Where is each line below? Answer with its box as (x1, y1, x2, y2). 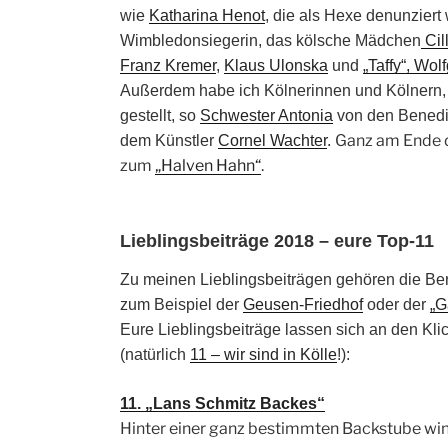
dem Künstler (120, 131, 218, 149)
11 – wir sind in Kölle (190, 346, 337, 364)
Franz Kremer (120, 56, 216, 74)
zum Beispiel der (120, 296, 243, 314)
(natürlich (120, 346, 190, 364)
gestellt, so (120, 106, 200, 124)
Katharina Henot (149, 6, 265, 24)
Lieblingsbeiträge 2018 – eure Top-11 (120, 230, 434, 251)
